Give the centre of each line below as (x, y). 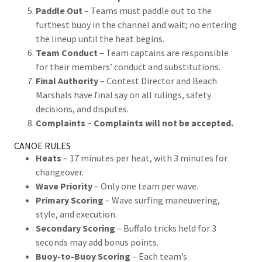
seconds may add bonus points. (97, 242)
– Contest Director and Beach (157, 81)
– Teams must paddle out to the (147, 11)
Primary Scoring (69, 200)
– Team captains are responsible (163, 53)
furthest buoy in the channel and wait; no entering (136, 25)
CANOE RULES (42, 146)
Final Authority (67, 81)
